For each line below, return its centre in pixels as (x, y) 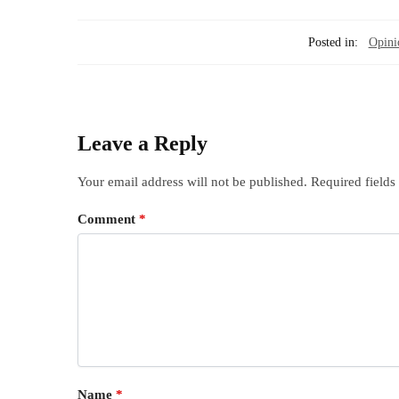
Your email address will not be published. (192, 182)
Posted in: (333, 43)
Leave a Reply (142, 144)
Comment (108, 219)
